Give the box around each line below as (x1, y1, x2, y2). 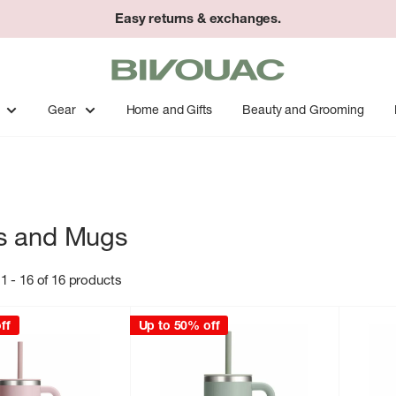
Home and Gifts (126, 102, 212, 118)
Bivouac (109, 49, 160, 68)
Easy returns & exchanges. (115, 10, 281, 27)
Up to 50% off (138, 317, 220, 333)
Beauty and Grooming (242, 102, 364, 118)
